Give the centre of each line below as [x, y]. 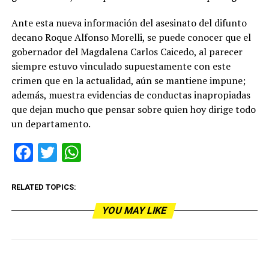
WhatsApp [124, 153]
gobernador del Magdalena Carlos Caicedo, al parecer [127, 52]
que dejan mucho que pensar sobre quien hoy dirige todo [133, 110]
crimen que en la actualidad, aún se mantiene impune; [128, 81]
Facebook [73, 153]
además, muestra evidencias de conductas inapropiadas [131, 95]
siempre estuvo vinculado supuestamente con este [121, 66]
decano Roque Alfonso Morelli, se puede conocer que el [131, 38]
